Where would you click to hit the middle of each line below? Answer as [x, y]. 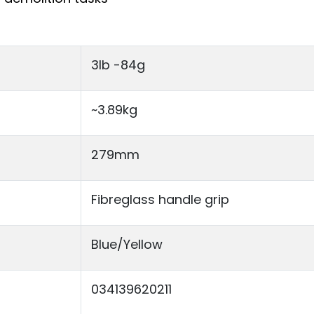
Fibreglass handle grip [160, 200]
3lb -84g [118, 65]
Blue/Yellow [127, 245]
